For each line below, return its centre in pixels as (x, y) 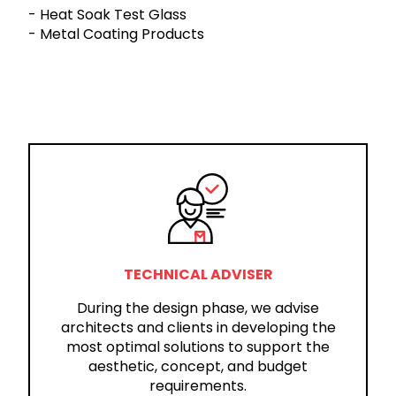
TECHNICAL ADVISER (198, 274)
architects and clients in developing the (198, 327)
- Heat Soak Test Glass (107, 15)
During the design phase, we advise (198, 308)
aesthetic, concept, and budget (198, 366)
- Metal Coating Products (116, 34)
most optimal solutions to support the (198, 346)
